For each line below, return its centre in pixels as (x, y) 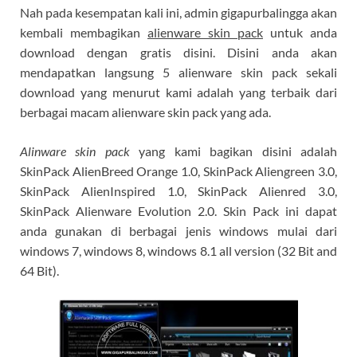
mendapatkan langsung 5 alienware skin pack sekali (178, 72)
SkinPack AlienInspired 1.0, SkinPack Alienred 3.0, (178, 190)
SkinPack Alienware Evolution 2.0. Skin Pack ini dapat (178, 210)
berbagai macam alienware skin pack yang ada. (145, 112)
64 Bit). (39, 270)
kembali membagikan (84, 32)
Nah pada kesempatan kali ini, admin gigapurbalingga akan (178, 12)
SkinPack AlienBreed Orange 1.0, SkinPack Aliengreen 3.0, (178, 171)
